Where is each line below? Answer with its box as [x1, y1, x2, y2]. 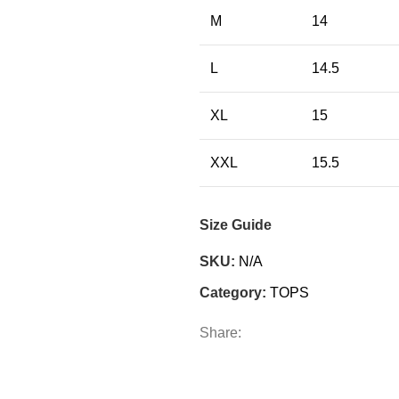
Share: [199, 324, 241, 340]
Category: [199, 284, 266, 300]
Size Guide [199, 216, 272, 232]
